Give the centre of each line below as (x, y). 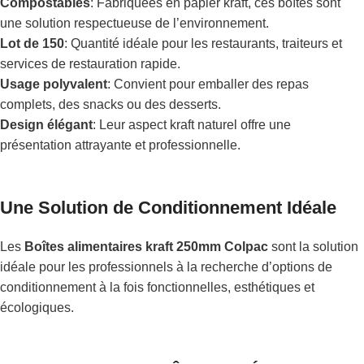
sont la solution (313, 247)
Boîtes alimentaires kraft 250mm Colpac (146, 247)
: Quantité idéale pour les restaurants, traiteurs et (203, 44)
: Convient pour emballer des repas (208, 84)
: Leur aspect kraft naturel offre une (192, 125)
